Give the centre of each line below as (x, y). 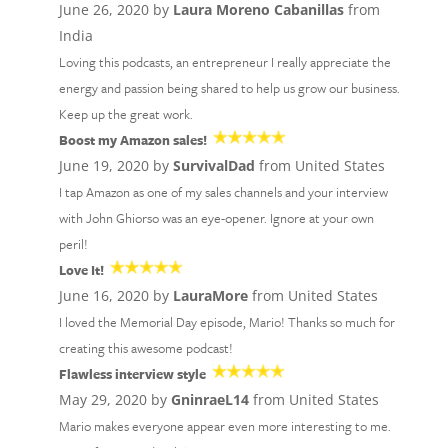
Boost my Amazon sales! (132, 140)
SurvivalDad (213, 165)
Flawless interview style (132, 374)
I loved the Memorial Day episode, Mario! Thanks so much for (226, 322)
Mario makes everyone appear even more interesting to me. (224, 426)
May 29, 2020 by (114, 399)
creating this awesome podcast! (145, 348)
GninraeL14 (209, 399)
